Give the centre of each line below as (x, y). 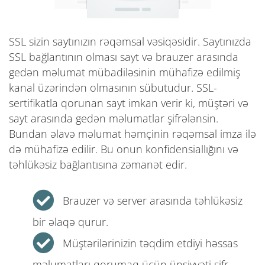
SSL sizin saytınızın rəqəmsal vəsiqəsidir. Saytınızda (130, 41)
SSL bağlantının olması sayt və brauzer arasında (124, 56)
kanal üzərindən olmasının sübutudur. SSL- (113, 87)
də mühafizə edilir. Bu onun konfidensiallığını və (124, 149)
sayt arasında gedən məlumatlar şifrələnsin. (114, 118)
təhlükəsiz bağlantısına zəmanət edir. (98, 164)
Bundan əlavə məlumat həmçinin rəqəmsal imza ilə (132, 133)
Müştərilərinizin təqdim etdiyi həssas (150, 243)
